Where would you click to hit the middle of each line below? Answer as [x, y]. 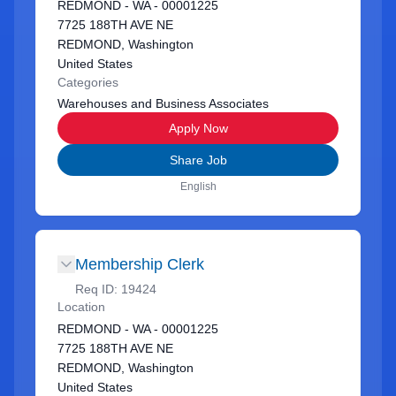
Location [81, 307]
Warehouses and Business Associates [163, 103]
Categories [88, 82]
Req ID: [98, 289]
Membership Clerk [140, 264]
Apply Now [198, 128]
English [198, 187]
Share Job [198, 160]
